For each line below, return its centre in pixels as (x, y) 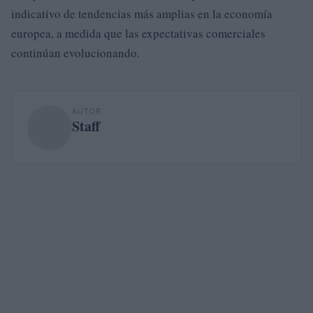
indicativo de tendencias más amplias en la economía (142, 14)
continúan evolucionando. (75, 53)
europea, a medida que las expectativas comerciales (138, 33)
